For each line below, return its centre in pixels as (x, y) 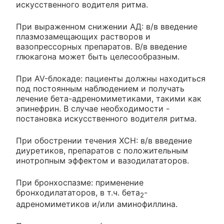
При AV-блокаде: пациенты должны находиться (111, 79)
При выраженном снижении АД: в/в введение (107, 27)
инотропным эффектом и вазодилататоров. (102, 161)
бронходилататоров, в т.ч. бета (78, 193)
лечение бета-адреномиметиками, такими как (109, 99)
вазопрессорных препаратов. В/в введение (101, 47)
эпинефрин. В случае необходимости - (93, 109)
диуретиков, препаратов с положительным (102, 151)
